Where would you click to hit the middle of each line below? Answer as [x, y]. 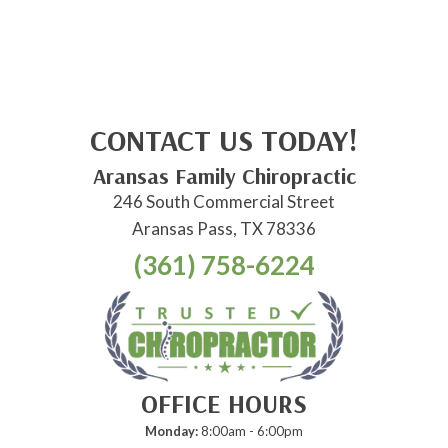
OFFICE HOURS [224, 403]
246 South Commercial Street [224, 201]
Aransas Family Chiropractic [224, 175]
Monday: [171, 430]
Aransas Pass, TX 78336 [224, 228]
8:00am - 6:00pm [250, 430]
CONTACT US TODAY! [224, 139]
